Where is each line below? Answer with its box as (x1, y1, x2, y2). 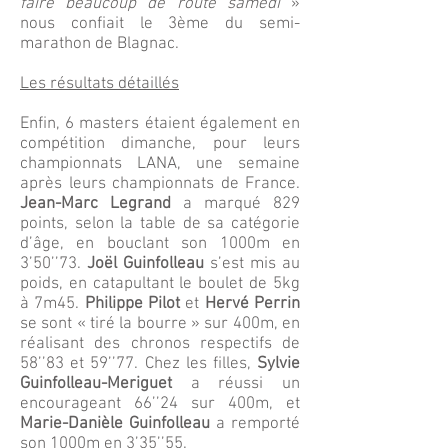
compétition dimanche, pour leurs (20, 134, 300, 154)
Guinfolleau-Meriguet (20, 374, 172, 394)
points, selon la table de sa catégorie (20, 214, 300, 234)
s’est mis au (204, 254, 300, 274)
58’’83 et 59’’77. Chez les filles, (20, 354, 257, 374)
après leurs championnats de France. (20, 174, 300, 194)
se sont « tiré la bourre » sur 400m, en (20, 314, 300, 334)
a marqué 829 (171, 194, 300, 214)
